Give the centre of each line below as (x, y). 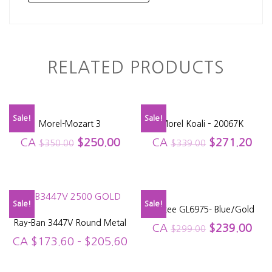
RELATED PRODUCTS (136, 67)
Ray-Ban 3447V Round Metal (70, 223)
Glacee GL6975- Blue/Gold (202, 209)
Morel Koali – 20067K (202, 124)
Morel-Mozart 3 (70, 124)
